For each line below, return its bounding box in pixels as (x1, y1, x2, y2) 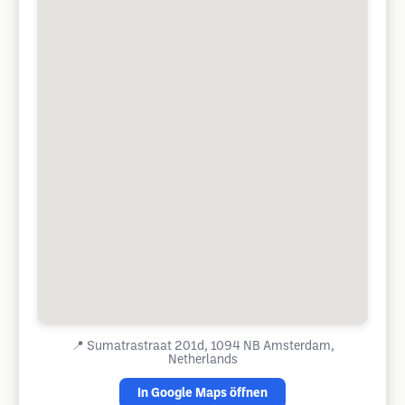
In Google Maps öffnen (137, 388, 268, 400)
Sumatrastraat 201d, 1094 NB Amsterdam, (86, 341, 334, 353)
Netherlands (167, 354, 238, 366)
